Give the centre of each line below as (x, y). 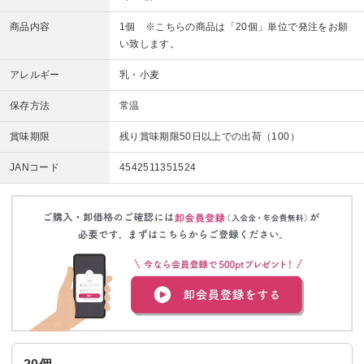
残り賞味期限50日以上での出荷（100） (209, 137)
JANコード (34, 168)
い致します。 (149, 44)
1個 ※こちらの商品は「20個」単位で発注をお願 (234, 27)
